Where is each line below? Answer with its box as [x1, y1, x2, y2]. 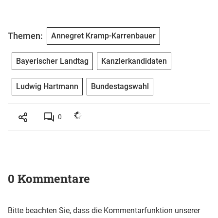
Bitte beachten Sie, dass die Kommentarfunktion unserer [8, 205, 200, 215]
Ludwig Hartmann [16, 81, 78, 91]
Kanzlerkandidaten [101, 56, 167, 66]
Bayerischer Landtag [16, 56, 89, 66]
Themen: [8, 31, 43, 41]
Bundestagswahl [91, 81, 149, 91]
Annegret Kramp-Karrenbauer [51, 31, 156, 40]
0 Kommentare [8, 170, 90, 186]
